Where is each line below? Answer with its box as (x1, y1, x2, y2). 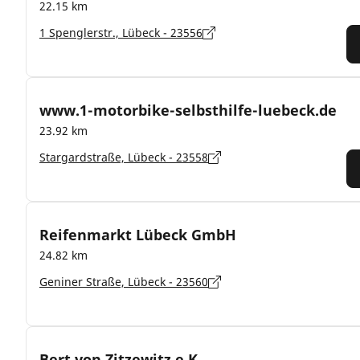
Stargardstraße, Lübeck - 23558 (39, 149, 208, 165)
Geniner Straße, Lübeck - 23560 (39, 274, 208, 289)
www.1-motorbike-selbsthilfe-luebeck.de (39, 100, 337, 120)
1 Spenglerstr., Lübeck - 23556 (39, 25, 202, 40)
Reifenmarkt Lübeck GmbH (39, 224, 236, 244)
